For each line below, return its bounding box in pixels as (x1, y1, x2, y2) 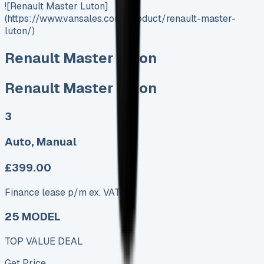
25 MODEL (5, 209, 61, 225)
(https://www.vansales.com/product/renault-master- (5, 12, 236, 25)
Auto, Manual (5, 134, 77, 150)
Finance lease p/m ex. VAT (5, 186, 120, 199)
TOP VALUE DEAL (5, 235, 83, 248)
